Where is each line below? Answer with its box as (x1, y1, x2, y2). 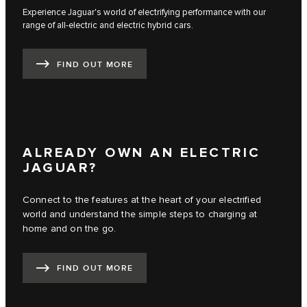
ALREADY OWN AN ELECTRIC (23, 144, 261, 161)
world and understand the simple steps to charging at (23, 208, 258, 220)
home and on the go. (23, 223, 116, 234)
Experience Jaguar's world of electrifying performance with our (23, 7, 266, 19)
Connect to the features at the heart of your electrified (23, 194, 261, 206)
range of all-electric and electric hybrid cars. (23, 20, 193, 32)
